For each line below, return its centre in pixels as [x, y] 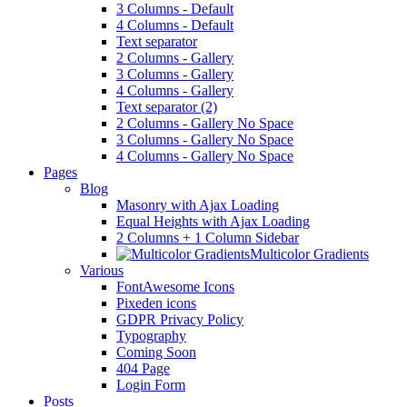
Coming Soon [156, 352]
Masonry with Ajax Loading [198, 205]
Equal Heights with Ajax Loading [213, 222]
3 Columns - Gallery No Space [205, 140]
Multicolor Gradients [309, 254]
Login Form [151, 385]
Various [102, 271]
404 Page [143, 369]
